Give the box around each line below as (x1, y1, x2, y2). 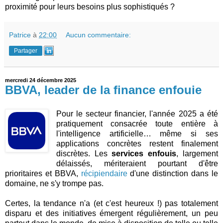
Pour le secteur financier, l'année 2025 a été (56, 110, 218, 118)
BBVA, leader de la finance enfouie (5, 83, 202, 97)
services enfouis (111, 149, 177, 158)
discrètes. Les (56, 149, 112, 158)
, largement (176, 149, 219, 158)
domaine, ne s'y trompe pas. (5, 179, 104, 188)
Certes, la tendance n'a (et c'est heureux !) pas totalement (5, 199, 218, 208)
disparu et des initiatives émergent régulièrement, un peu (5, 209, 218, 218)
